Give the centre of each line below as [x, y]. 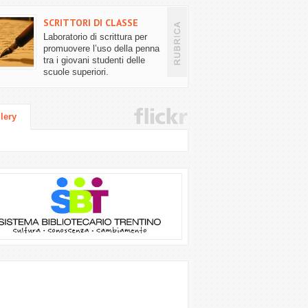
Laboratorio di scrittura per [95, 37]
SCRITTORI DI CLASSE [90, 23]
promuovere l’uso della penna [101, 49]
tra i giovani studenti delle [94, 60]
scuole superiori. [76, 72]
